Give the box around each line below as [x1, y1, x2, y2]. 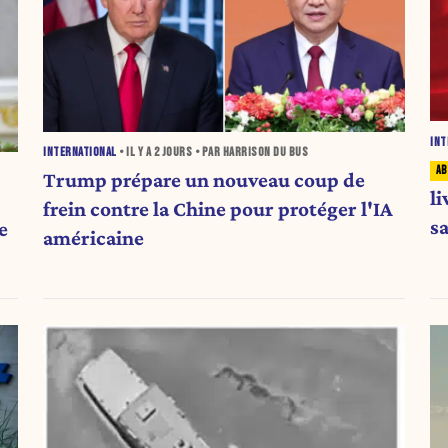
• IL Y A [116, 145, 154, 161]
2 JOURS [153, 145, 193, 161]
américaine [43, 225, 145, 250]
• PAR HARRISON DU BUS [192, 145, 309, 161]
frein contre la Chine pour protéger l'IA [43, 196, 394, 221]
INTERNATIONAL [43, 145, 117, 161]
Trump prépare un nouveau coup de [43, 167, 366, 192]
